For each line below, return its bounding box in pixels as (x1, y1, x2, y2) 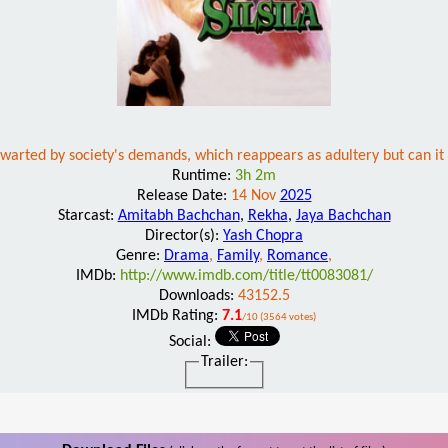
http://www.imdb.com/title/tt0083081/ (119, 267, 373, 284)
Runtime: (172, 167, 235, 184)
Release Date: (136, 187, 231, 204)
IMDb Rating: (132, 307, 222, 324)
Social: (168, 333, 215, 350)
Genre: (116, 247, 164, 264)
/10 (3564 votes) (242, 311, 316, 323)
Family (217, 247, 259, 264)
